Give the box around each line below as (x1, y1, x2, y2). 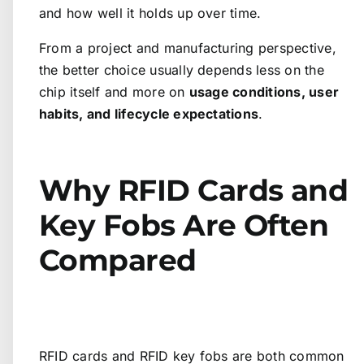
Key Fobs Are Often (39, 207, 329, 244)
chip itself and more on (39, 84, 189, 101)
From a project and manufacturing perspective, (39, 40, 336, 57)
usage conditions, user (188, 84, 340, 101)
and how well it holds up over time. (39, 5, 262, 22)
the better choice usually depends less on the (39, 62, 324, 79)
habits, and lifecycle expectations (39, 106, 259, 123)
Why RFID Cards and (39, 172, 349, 209)
